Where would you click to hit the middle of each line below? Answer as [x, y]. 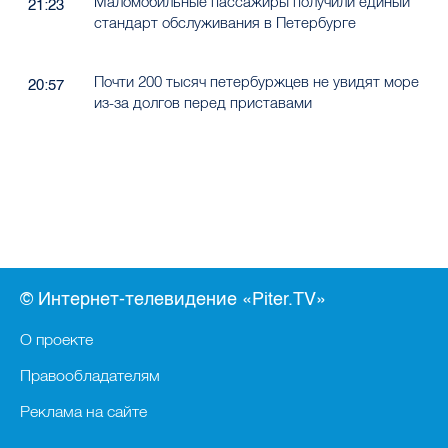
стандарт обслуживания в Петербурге [224, 23]
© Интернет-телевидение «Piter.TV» [173, 299]
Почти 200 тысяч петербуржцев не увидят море [256, 82]
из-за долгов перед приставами [202, 103]
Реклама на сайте [83, 411]
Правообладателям [90, 375]
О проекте [56, 339]
